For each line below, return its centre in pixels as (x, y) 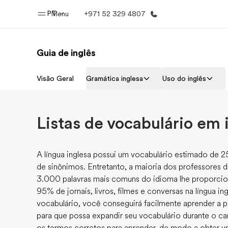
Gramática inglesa (115, 78)
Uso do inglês (184, 78)
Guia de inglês (66, 53)
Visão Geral (55, 78)
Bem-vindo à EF (98, 89)
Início (98, 74)
